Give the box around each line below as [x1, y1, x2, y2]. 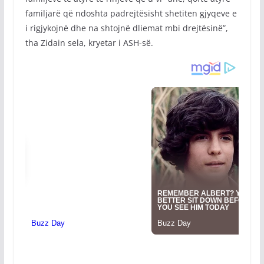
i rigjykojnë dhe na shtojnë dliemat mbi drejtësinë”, [25, 22, 228, 34]
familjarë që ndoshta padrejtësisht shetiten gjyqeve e [25, 8, 237, 19]
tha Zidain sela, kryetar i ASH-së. [25, 37, 153, 48]
